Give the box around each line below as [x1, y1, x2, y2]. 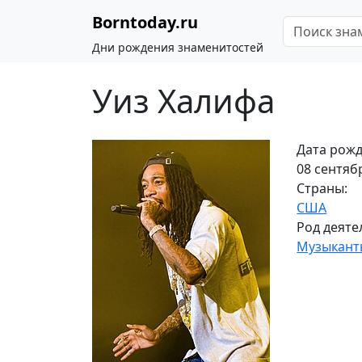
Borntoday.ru [92, 11, 198, 33]
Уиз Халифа [92, 78, 275, 123]
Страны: [297, 179, 348, 197]
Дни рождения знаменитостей [92, 40, 263, 55]
